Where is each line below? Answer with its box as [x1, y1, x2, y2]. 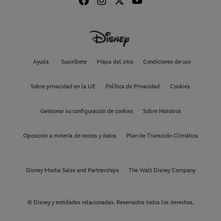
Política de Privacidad [106, 82, 160, 90]
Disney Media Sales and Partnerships [26, 166, 119, 174]
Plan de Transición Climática [126, 132, 198, 140]
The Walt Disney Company [128, 166, 195, 174]
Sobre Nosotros [143, 107, 181, 115]
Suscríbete [61, 58, 87, 66]
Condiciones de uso [143, 58, 191, 66]
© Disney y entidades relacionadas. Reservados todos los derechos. [27, 198, 194, 206]
